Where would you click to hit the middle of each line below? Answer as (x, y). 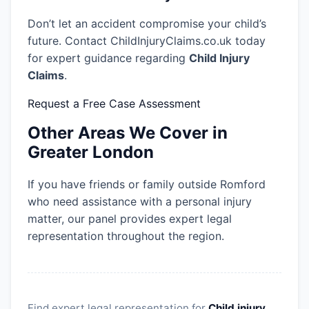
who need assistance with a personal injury (140, 202)
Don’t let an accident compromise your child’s (147, 24)
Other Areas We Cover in (128, 133)
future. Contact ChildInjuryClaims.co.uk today (147, 41)
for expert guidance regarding (108, 58)
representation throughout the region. (126, 236)
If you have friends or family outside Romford (147, 185)
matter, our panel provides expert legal (130, 219)
